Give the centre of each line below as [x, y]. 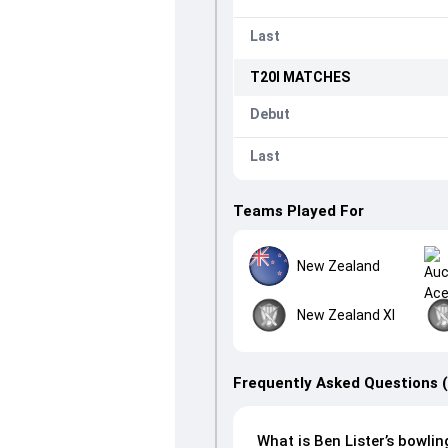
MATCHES [314, 77]
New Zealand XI [345, 314]
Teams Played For [298, 211]
